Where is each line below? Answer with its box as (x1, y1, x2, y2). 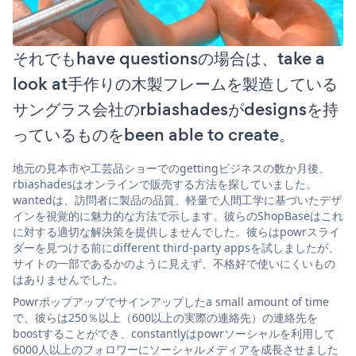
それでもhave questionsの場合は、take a (13, 45, 325, 71)
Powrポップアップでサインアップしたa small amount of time (13, 293, 329, 309)
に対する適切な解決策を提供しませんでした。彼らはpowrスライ (13, 223, 340, 239)
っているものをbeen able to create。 (13, 122, 295, 147)
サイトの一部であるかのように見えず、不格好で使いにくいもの (13, 255, 335, 271)
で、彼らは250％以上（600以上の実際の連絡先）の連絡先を (13, 309, 318, 325)
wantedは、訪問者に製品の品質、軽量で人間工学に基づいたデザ (13, 192, 342, 207)
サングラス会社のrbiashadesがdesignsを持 (13, 96, 339, 122)
